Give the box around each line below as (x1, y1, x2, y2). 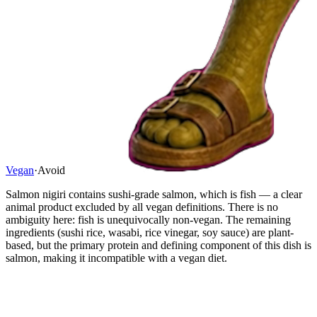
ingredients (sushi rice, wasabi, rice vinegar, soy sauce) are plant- (6, 226, 294, 238)
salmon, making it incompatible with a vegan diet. (6, 251, 227, 264)
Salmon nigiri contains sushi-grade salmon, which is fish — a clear (6, 188, 302, 200)
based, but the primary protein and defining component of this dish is (6, 238, 311, 251)
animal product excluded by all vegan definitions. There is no (6, 200, 278, 213)
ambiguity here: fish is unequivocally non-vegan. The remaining (6, 213, 291, 226)
